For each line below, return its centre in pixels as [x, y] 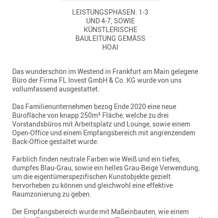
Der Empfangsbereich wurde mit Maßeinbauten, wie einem [100, 211]
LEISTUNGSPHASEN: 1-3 [110, 12]
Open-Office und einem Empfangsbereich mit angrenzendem [104, 132]
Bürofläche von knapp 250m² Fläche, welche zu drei [91, 115]
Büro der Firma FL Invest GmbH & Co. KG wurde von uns [97, 80]
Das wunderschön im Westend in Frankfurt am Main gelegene [105, 71]
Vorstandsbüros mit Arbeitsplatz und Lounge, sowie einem [101, 124]
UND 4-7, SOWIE [110, 20]
